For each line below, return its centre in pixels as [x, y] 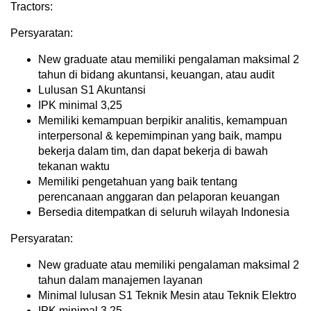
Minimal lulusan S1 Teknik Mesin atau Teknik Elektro [167, 296]
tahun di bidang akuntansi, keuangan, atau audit [156, 75]
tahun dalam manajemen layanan [120, 280]
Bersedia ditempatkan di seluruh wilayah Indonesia [164, 212]
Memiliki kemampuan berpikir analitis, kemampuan [163, 121]
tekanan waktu [74, 167]
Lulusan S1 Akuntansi [92, 90]
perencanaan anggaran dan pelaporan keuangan [159, 197]
